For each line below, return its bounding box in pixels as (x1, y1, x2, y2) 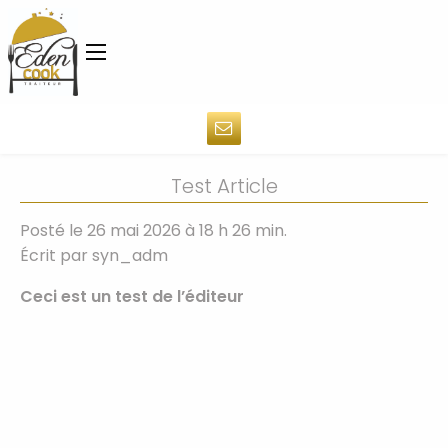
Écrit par (20, 244, 92, 268)
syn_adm (92, 244, 168, 268)
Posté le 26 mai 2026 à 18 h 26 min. (20, 219, 287, 243)
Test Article (170, 172, 278, 201)
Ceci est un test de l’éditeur (20, 285, 244, 309)
